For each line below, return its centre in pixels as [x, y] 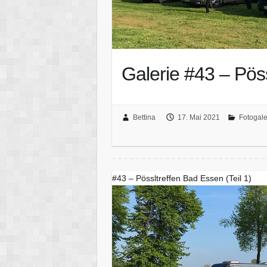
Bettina [144, 118]
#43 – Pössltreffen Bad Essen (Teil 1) [182, 178]
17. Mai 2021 [198, 118]
